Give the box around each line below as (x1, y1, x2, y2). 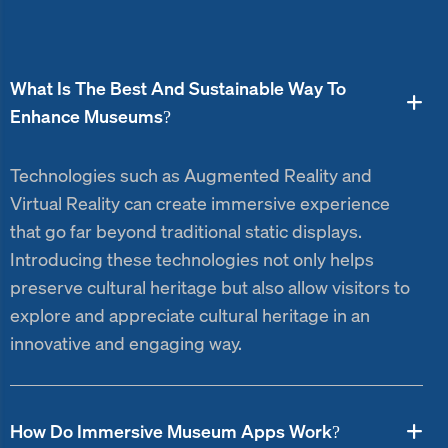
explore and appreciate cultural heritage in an (10, 303, 370, 328)
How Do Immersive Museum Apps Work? (10, 419, 340, 444)
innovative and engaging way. (10, 331, 242, 356)
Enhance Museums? (10, 104, 171, 129)
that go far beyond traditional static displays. (10, 219, 362, 244)
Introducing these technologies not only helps (10, 247, 374, 272)
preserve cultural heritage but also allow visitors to (10, 275, 410, 300)
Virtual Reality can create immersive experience (10, 191, 390, 216)
